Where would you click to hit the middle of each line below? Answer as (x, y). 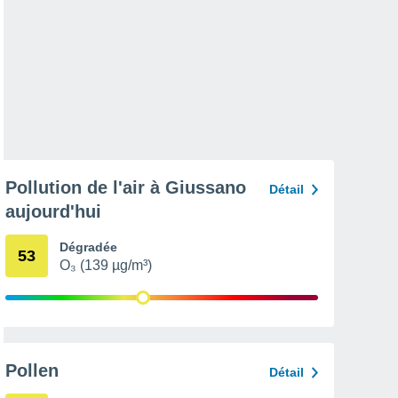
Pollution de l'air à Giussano (126, 187)
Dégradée (88, 247)
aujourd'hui (53, 211)
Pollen (32, 370)
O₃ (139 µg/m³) (106, 265)
